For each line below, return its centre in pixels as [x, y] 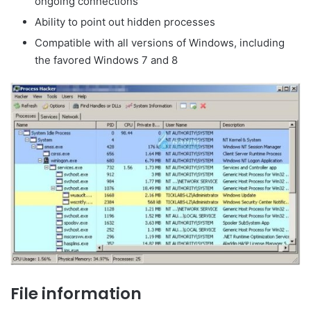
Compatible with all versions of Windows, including [160, 42]
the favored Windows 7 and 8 [106, 60]
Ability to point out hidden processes [125, 22]
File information [76, 293]
